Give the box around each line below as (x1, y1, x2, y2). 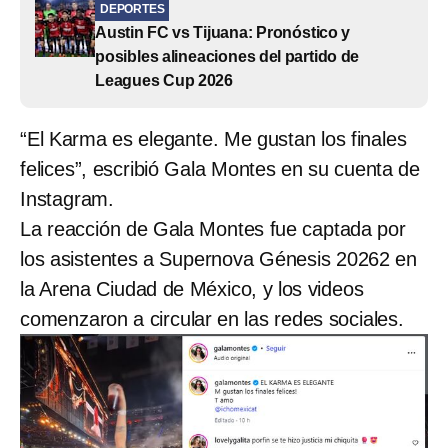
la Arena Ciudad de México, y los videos (20, 277, 364, 300)
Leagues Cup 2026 (95, 71, 234, 89)
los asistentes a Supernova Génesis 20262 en (20, 247, 417, 270)
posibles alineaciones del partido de (95, 47, 360, 65)
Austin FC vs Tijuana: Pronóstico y (95, 23, 351, 41)
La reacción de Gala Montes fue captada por (20, 217, 406, 240)
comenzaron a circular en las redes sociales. (20, 307, 404, 330)
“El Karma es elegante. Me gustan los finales (20, 127, 407, 150)
